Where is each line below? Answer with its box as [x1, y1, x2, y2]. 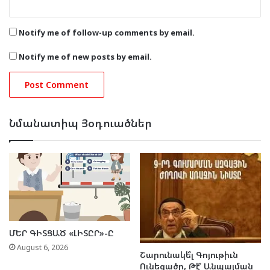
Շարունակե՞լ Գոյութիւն [140, 248, 238, 260]
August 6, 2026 [17, 242, 68, 253]
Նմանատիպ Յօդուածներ [9, 115, 152, 130]
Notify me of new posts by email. [19, 51, 152, 62]
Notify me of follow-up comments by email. [19, 27, 195, 38]
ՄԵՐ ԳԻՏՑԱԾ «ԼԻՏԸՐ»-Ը [9, 227, 114, 239]
